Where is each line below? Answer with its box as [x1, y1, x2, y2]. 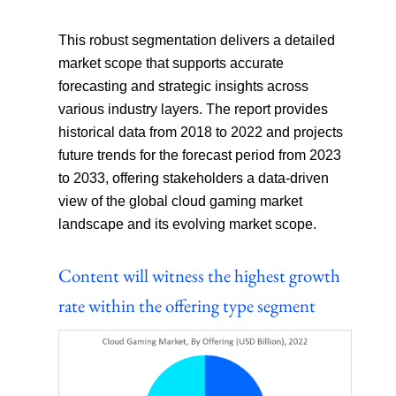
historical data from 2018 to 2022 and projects [58, 124, 344, 140]
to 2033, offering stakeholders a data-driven [58, 170, 330, 186]
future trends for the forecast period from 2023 [58, 147, 342, 163]
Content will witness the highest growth [58, 263, 341, 287]
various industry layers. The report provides [58, 101, 329, 117]
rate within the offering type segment [58, 293, 316, 317]
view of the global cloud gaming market [58, 193, 303, 209]
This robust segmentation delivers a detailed [58, 32, 336, 48]
